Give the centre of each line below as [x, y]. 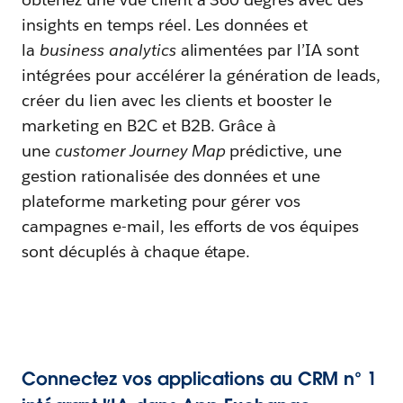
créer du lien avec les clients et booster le [177, 100]
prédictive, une [284, 150]
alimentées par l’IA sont [268, 49]
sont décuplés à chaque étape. [136, 251]
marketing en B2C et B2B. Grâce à [149, 125]
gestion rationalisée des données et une [171, 175]
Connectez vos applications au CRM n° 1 [199, 378]
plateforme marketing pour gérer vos [161, 201]
